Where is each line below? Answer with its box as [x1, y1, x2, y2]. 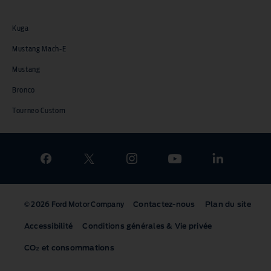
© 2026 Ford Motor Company [24, 201, 124, 209]
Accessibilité [24, 223, 73, 230]
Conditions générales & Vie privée [82, 223, 212, 230]
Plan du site [204, 201, 251, 209]
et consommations [39, 244, 114, 252]
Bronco [12, 86, 36, 94]
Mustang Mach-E [12, 45, 67, 53]
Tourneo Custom [12, 106, 66, 114]
